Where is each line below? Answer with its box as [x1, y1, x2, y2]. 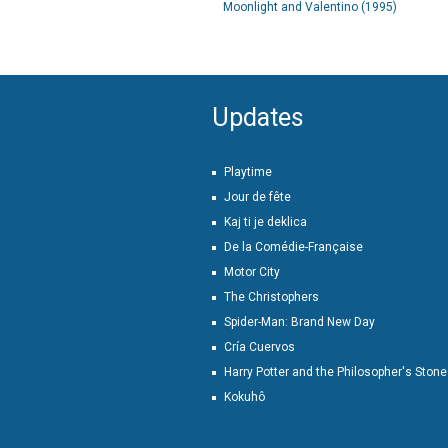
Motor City [224, 265, 280, 279]
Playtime [224, 165, 272, 179]
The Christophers [224, 290, 319, 304]
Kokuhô [224, 390, 265, 404]
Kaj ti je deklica [224, 215, 307, 229]
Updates [212, 103, 304, 132]
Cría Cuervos [224, 340, 295, 354]
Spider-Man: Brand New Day [224, 315, 375, 329]
